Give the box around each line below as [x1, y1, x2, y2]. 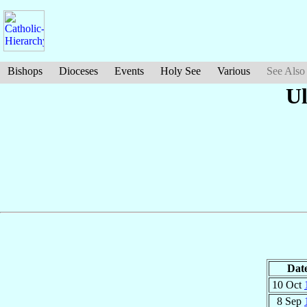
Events [114, 65, 144, 77]
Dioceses [59, 65, 98, 77]
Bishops [8, 65, 42, 77]
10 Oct [272, 278, 304, 291]
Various [217, 65, 250, 77]
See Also [267, 65, 305, 77]
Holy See [160, 65, 201, 77]
